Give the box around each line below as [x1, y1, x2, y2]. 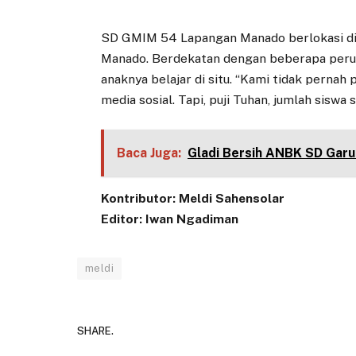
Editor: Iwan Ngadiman [101, 211, 239, 227]
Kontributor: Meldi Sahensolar [101, 191, 285, 207]
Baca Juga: [116, 145, 181, 161]
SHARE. [77, 324, 114, 337]
